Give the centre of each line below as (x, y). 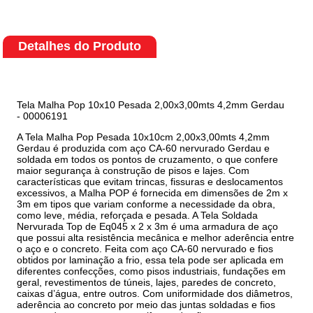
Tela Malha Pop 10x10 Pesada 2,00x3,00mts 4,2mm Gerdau (151, 104)
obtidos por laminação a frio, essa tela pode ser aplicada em (151, 260)
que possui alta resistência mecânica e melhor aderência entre (156, 237)
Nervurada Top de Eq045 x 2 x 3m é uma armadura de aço (148, 226)
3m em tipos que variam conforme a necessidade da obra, (146, 204)
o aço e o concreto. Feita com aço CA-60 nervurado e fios (145, 248)
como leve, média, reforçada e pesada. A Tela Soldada (138, 215)
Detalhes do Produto (80, 46)
